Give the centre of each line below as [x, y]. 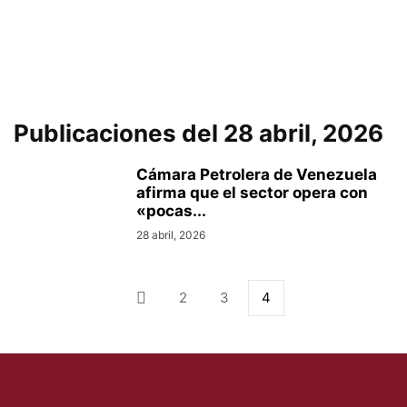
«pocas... [171, 211]
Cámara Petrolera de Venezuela [257, 174]
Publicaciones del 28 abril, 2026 [199, 133]
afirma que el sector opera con [252, 193]
